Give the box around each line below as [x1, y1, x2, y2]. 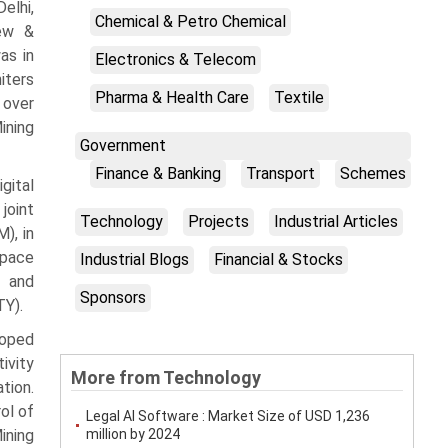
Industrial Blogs [79, 249, 189, 269]
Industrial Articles [273, 211, 398, 231]
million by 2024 [85, 426, 180, 443]
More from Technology [70, 366, 261, 388]
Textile [273, 87, 324, 107]
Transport [245, 163, 315, 183]
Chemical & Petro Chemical [94, 11, 286, 31]
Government [79, 135, 166, 155]
